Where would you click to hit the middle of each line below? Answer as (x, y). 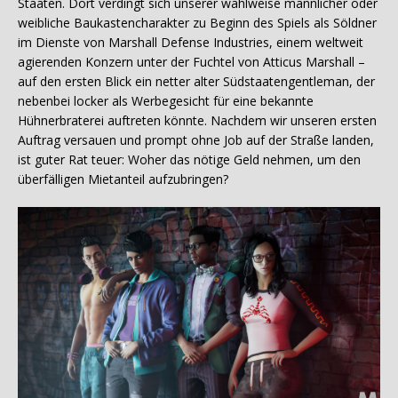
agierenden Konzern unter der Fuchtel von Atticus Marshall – (191, 62)
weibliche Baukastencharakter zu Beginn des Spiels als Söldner (197, 23)
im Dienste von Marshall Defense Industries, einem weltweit (191, 43)
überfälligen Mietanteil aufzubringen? (123, 179)
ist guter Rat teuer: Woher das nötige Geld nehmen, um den (189, 160)
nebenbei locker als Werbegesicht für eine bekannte (166, 101)
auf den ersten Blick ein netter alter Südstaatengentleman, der (196, 82)
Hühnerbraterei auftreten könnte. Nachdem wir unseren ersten (197, 121)
